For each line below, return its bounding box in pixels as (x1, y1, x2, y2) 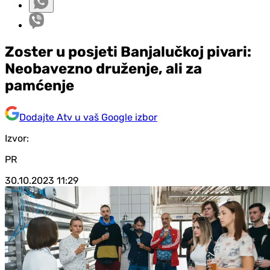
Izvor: (5, 132, 29, 144)
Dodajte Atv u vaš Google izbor (19, 111, 157, 123)
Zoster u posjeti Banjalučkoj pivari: (5, 43, 251, 60)
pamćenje (5, 77, 74, 94)
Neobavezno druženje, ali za (5, 60, 202, 77)
